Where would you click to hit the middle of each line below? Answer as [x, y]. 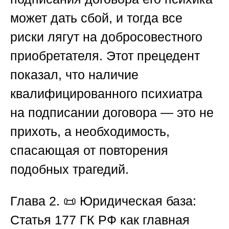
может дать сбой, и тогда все [96, 18]
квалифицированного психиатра [106, 94]
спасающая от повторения [89, 151]
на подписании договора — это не [112, 113]
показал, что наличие [74, 75]
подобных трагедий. [70, 169]
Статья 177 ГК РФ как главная [100, 220]
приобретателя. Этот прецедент [105, 56]
